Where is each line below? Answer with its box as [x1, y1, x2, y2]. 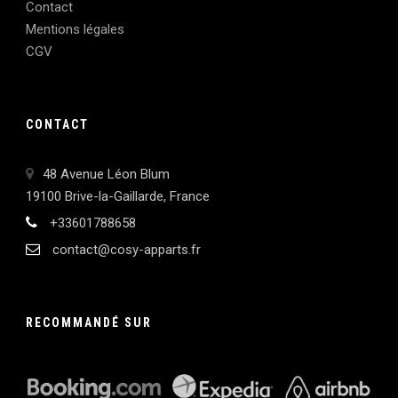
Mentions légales [26, 20, 124, 37]
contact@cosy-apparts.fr [49, 241, 201, 258]
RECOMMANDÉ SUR [26, 314, 152, 330]
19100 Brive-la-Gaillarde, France [26, 187, 210, 204]
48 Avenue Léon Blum [43, 165, 170, 182]
